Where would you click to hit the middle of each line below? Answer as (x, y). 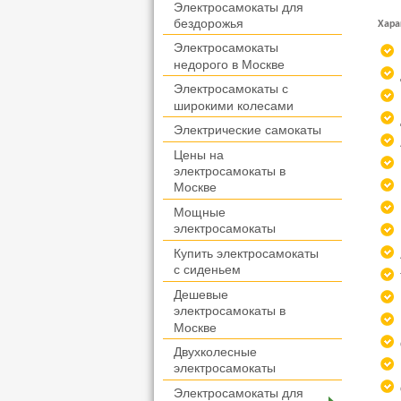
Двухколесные (215, 352)
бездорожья (209, 24)
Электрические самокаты (247, 130)
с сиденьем (207, 270)
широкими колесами (234, 106)
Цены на (199, 155)
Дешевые (201, 295)
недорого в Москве (229, 65)
